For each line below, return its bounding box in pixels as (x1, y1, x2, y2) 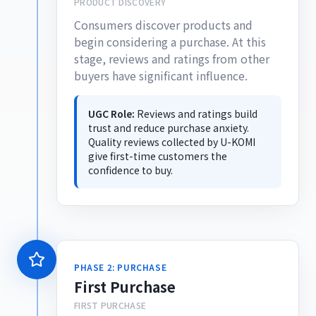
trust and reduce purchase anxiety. (88, 121, 249, 135)
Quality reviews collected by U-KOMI (88, 135, 255, 149)
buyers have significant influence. (74, 67, 248, 84)
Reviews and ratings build (137, 107, 257, 121)
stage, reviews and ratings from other (74, 50, 269, 67)
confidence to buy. (88, 163, 173, 177)
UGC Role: (88, 107, 135, 121)
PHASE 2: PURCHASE (74, 261, 167, 273)
